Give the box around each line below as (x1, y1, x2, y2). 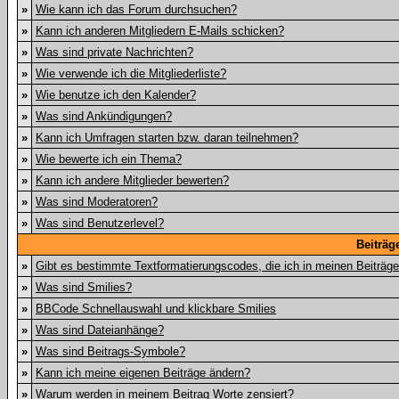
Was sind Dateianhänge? (36, 323, 164, 337)
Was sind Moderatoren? (36, 195, 158, 208)
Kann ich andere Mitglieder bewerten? (36, 174, 229, 187)
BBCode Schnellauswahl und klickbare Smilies (36, 302, 276, 315)
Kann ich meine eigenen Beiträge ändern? (36, 366, 250, 379)
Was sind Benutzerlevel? (36, 216, 164, 230)
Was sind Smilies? (36, 281, 132, 294)
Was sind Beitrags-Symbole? (36, 345, 185, 358)
